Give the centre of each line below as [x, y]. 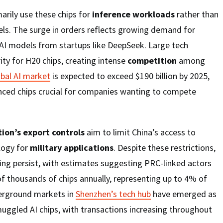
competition [152, 60]
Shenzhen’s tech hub [113, 194]
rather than [197, 14]
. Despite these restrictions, [165, 147]
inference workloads [133, 14]
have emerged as [184, 194]
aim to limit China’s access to [140, 132]
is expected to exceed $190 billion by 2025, [130, 76]
